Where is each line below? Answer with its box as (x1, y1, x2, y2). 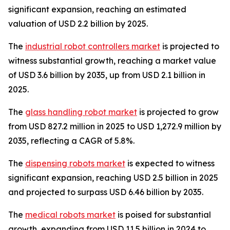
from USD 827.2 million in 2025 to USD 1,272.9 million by (8, 121, 221, 131)
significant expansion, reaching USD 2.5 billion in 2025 (8, 172, 218, 183)
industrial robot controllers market (25, 41, 160, 51)
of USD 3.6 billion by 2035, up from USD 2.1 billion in (8, 69, 205, 80)
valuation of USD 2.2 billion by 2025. (8, 18, 148, 29)
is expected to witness (125, 158, 215, 168)
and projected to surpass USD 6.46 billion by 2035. (8, 186, 203, 197)
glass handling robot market (25, 106, 137, 117)
